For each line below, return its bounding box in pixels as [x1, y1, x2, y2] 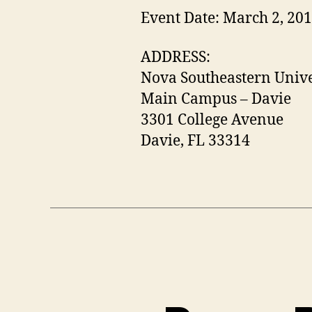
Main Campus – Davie [140, 89, 291, 109]
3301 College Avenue [140, 110, 283, 130]
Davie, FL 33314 [140, 131, 250, 150]
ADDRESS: [140, 47, 210, 67]
